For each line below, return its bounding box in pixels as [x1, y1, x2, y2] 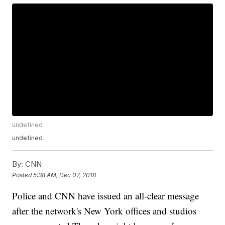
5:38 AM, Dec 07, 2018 [33, 171, 96, 179]
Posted [12, 171, 34, 179]
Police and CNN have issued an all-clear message [12, 189, 199, 202]
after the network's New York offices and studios [12, 204, 197, 217]
